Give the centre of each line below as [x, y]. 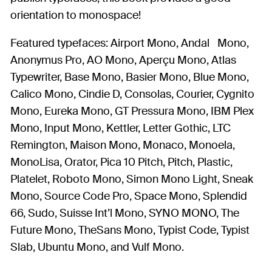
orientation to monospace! [76, 15]
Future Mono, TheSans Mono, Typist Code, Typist [130, 230]
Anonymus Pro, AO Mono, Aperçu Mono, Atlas [123, 60]
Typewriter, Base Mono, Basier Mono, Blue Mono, [130, 77]
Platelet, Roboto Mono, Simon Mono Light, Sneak [132, 179]
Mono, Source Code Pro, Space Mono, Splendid [129, 196]
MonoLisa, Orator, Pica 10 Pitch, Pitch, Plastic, [121, 162]
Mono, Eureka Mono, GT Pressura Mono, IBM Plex [132, 111]
